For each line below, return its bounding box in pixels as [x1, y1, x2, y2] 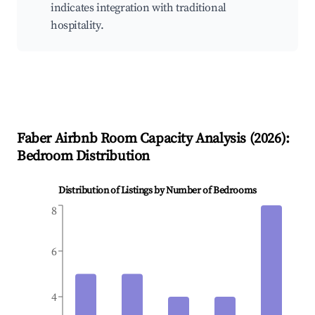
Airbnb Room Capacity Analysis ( [51, 130, 255, 148]
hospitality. [51, 18, 104, 33]
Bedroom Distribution [17, 148, 150, 166]
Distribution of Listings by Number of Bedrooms [58, 184, 257, 198]
